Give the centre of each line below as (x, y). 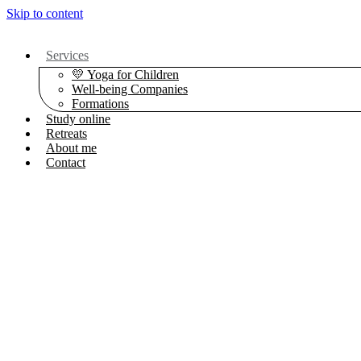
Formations (100, 104)
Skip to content (45, 13)
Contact (66, 162)
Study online (78, 119)
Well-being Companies (130, 89)
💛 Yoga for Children (125, 75)
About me (71, 148)
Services (67, 55)
